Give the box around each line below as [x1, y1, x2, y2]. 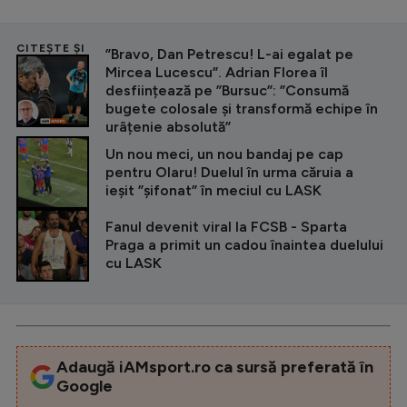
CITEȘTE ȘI [16, 42, 85, 55]
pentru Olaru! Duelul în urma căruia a [105, 164, 353, 182]
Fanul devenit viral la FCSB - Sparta [105, 218, 347, 236]
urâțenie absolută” [105, 118, 231, 136]
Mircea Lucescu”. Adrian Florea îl [105, 64, 328, 82]
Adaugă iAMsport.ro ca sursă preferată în [55, 357, 373, 378]
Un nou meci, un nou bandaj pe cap [105, 145, 343, 164]
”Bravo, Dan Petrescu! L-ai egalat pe [105, 45, 353, 64]
